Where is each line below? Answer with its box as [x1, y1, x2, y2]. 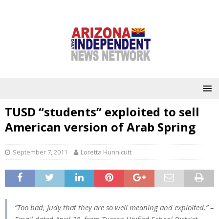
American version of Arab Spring [5, 119, 196, 135]
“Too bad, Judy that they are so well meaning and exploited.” [15, 202, 208, 212]
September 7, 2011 [13, 148, 67, 156]
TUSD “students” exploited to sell [5, 104, 199, 120]
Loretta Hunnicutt [81, 148, 131, 156]
